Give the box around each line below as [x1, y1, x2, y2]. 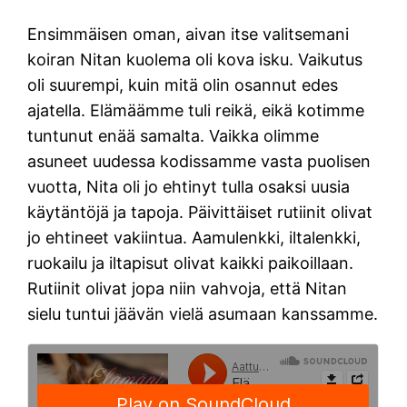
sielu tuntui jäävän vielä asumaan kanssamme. [27, 304, 379, 324]
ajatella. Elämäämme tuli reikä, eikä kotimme [27, 101, 365, 121]
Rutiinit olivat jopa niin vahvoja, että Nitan [27, 279, 348, 299]
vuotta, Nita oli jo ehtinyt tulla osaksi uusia [27, 177, 351, 197]
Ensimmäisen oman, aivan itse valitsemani [27, 25, 350, 45]
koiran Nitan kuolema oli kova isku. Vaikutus [27, 50, 363, 70]
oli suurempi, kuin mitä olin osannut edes [27, 75, 339, 95]
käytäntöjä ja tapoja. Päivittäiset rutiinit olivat [27, 203, 373, 223]
